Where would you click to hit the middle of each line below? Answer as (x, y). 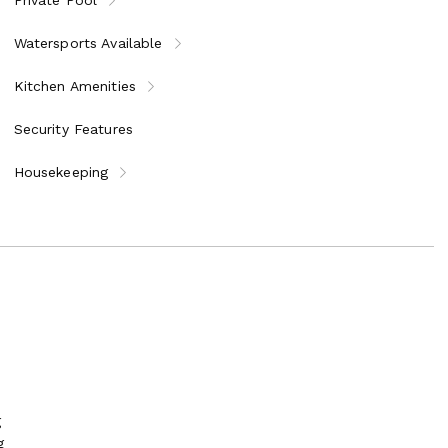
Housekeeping (61, 171)
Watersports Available (88, 42)
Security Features (73, 128)
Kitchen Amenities (75, 85)
